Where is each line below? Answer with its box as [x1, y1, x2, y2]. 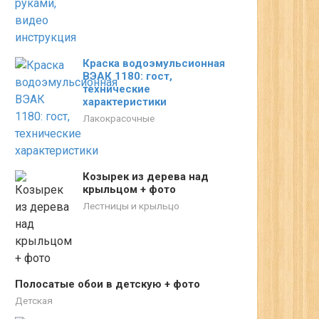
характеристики [83, 95, 167, 108]
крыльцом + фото [83, 183, 176, 196]
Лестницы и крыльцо [83, 200, 179, 211]
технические [83, 83, 150, 95]
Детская [15, 295, 53, 306]
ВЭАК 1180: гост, [83, 70, 172, 83]
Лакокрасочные [83, 113, 155, 124]
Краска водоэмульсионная [83, 57, 225, 70]
